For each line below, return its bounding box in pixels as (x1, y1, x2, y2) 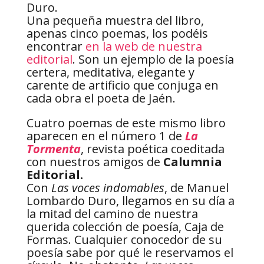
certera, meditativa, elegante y (26, 64, 194, 81)
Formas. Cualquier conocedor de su (26, 232, 222, 248)
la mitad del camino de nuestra (26, 206, 198, 222)
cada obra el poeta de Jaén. (26, 90, 176, 107)
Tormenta (26, 141, 81, 157)
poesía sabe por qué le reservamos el (26, 245, 233, 261)
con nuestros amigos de (26, 154, 163, 170)
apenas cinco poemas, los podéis (26, 25, 208, 42)
